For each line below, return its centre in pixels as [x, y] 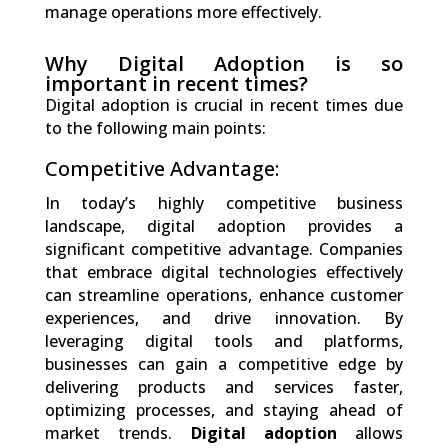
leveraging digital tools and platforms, [224, 340]
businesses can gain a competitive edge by [224, 363]
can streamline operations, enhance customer [224, 294]
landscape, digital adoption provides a [224, 225]
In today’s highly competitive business [224, 202]
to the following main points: [155, 127]
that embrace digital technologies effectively [224, 271]
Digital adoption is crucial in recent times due [224, 104]
